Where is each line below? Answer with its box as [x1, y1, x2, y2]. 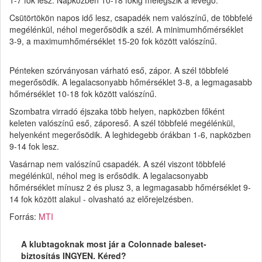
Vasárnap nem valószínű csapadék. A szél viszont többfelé [9, 157, 226, 170]
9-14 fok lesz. [9, 140, 59, 152]
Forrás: [9, 210, 39, 222]
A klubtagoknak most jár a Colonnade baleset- [21, 237, 206, 250]
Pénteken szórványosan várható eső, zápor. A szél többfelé [9, 64, 229, 76]
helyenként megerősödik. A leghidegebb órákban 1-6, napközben [9, 128, 251, 140]
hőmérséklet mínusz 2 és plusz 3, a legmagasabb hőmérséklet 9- [9, 181, 251, 193]
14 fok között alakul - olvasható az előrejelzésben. [9, 192, 194, 205]
